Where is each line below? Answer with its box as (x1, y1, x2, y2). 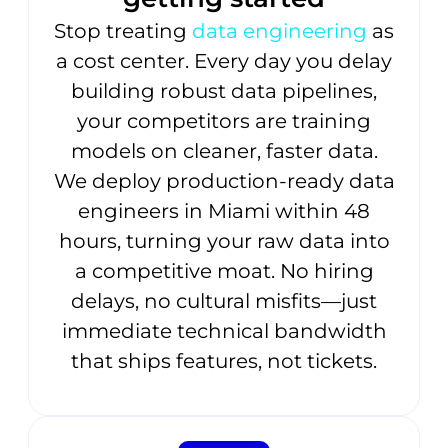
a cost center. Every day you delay (56, 49, 392, 74)
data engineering (192, 19, 367, 44)
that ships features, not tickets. (71, 349, 377, 374)
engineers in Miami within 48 (78, 199, 370, 224)
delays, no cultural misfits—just (71, 289, 377, 314)
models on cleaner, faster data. (70, 139, 378, 164)
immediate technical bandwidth (61, 319, 387, 344)
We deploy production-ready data (53, 169, 395, 194)
